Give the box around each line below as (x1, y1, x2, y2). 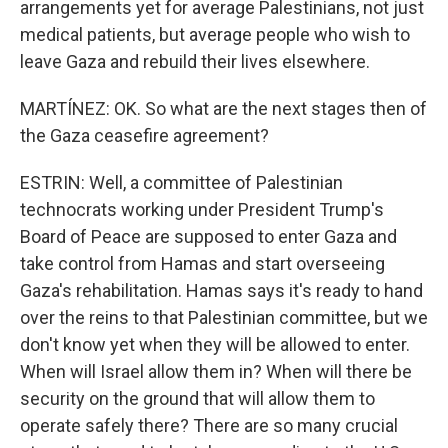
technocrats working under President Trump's (20, 199, 384, 220)
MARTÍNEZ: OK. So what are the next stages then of (20, 98, 427, 119)
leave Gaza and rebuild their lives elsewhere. (20, 51, 370, 72)
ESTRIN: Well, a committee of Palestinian (20, 172, 343, 193)
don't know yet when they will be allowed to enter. (20, 334, 410, 355)
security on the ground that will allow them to (20, 388, 375, 409)
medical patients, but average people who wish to (20, 24, 410, 45)
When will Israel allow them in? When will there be (20, 361, 412, 382)
